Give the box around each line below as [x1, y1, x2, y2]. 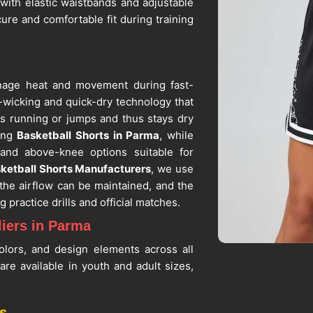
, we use [151, 162, 194, 176]
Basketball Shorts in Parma [17, 129, 160, 143]
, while [159, 129, 194, 143]
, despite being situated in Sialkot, [24, 293, 194, 307]
